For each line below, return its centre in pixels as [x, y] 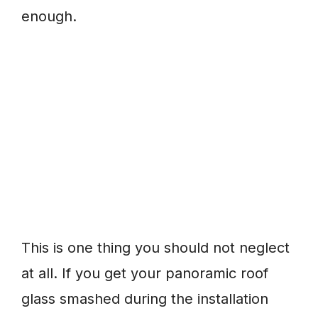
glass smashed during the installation [145, 299]
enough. [49, 17]
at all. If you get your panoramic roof [145, 274]
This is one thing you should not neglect [155, 248]
